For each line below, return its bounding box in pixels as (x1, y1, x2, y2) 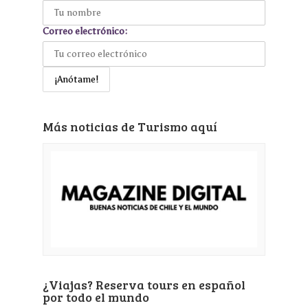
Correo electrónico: (42, 25, 127, 38)
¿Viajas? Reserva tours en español (42, 276, 245, 294)
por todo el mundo (42, 289, 149, 306)
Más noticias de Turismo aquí (42, 118, 217, 135)
